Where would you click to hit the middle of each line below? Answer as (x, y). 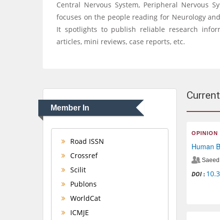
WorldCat (84, 198)
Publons (82, 184)
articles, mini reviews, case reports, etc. (121, 41)
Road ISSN (86, 141)
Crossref (83, 155)
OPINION (205, 133)
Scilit (77, 169)
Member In (70, 108)
